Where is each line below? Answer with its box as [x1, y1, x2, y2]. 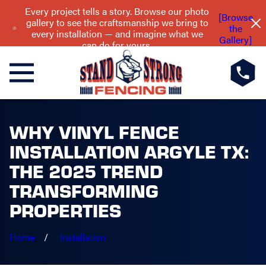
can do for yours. [82, 38, 153, 52]
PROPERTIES [9, 197, 121, 223]
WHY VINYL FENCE [9, 119, 179, 144]
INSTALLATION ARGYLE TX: [9, 138, 249, 164]
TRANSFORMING [9, 178, 159, 203]
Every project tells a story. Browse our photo [25, 4, 210, 18]
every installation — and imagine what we [31, 27, 203, 41]
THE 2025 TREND [9, 158, 163, 183]
